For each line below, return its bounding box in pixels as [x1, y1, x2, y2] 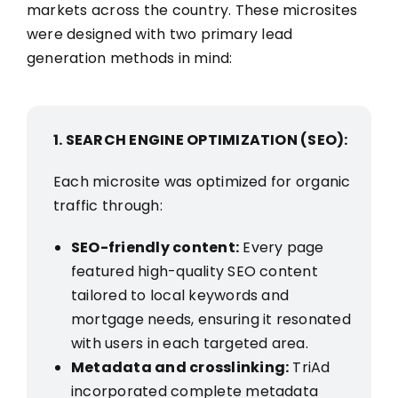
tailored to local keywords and [70, 284, 290, 306]
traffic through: [52, 195, 163, 216]
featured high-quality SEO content [70, 260, 318, 282]
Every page [239, 236, 324, 258]
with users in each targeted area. [70, 332, 308, 354]
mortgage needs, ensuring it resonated [70, 308, 351, 330]
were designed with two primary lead [26, 23, 293, 44]
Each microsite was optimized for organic [52, 171, 351, 192]
